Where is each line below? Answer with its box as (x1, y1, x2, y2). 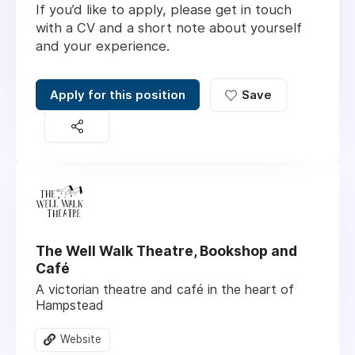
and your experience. (36, 38, 170, 55)
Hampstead (36, 296, 104, 313)
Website (60, 332, 101, 345)
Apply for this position (50, 87, 185, 103)
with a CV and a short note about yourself (36, 20, 302, 36)
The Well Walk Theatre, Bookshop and (36, 242, 297, 259)
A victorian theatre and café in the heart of (36, 281, 294, 297)
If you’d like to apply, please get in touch (36, 2, 292, 18)
